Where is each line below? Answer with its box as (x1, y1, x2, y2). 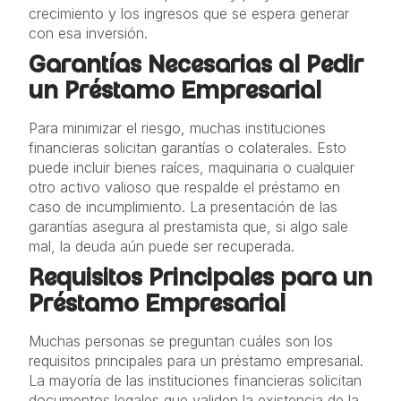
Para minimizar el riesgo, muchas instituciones (29, 119, 326, 137)
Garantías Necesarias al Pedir (29, 55, 363, 81)
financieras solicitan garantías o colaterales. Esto (29, 139, 346, 157)
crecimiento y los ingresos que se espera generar (29, 4, 349, 22)
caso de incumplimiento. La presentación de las (29, 198, 337, 216)
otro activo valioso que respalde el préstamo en (29, 178, 340, 196)
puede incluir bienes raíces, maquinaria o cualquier (29, 158, 354, 176)
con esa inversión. (29, 24, 148, 42)
